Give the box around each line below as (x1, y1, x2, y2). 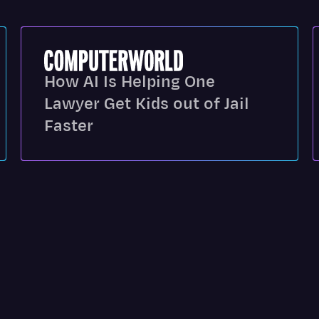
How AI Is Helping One (44, 70, 216, 93)
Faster (44, 115, 94, 137)
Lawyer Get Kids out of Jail (44, 93, 250, 115)
